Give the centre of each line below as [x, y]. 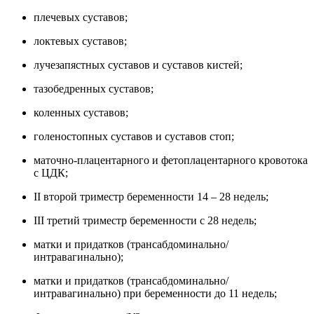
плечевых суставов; [81, 18]
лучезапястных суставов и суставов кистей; [138, 65]
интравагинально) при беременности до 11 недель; [155, 294]
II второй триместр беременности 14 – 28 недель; [151, 197]
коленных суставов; [81, 113]
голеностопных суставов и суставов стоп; [134, 137]
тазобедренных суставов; [94, 89]
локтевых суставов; [80, 41]
